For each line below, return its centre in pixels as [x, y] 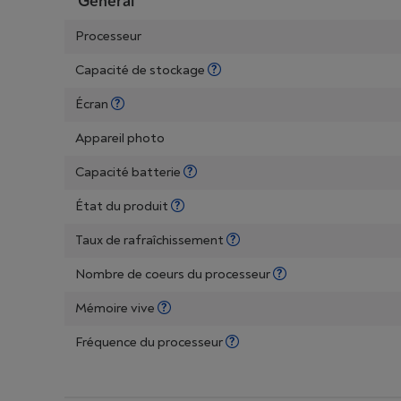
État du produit [123, 206]
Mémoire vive [116, 308]
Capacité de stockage [141, 70]
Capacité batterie [129, 172]
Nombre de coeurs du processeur [174, 274]
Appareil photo [120, 138]
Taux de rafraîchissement [151, 240]
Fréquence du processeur [150, 342]
